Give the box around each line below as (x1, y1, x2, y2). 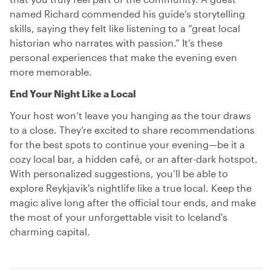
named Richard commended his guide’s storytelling (10, 8, 245, 19)
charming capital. (10, 226, 90, 237)
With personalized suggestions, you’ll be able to (10, 168, 228, 179)
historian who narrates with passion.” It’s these (10, 37, 223, 48)
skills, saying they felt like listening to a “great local (10, 22, 240, 34)
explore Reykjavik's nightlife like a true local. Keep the (10, 182, 252, 194)
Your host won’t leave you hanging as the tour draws (10, 109, 251, 121)
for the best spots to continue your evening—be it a (10, 139, 245, 150)
